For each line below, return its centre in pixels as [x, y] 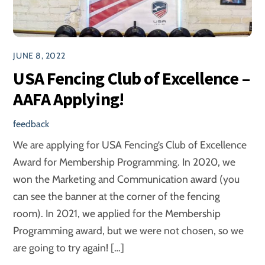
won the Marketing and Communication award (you [127, 179]
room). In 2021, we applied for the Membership [117, 213]
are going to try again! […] [69, 247]
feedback [31, 124]
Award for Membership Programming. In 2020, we [125, 161]
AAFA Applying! [68, 99]
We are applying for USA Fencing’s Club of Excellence [130, 144]
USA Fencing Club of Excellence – [131, 78]
